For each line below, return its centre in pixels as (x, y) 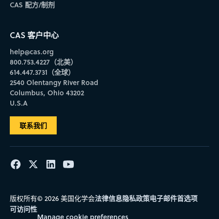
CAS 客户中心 (34, 35)
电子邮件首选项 (173, 198)
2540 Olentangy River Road (54, 82)
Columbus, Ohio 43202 (47, 92)
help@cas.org (32, 51)
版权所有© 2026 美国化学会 (52, 198)
